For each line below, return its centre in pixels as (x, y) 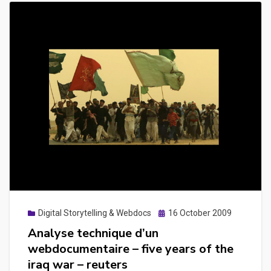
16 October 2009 (200, 213)
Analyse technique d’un (93, 233)
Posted (171, 213)
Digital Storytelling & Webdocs (95, 213)
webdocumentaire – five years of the (131, 249)
